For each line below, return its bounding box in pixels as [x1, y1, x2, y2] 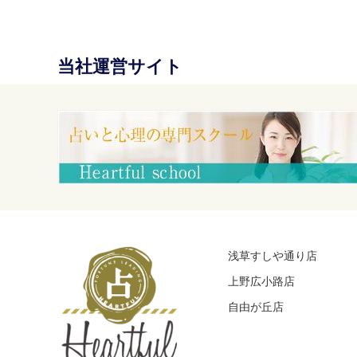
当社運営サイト [57, 57, 182, 77]
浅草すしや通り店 [228, 246, 317, 264]
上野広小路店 [228, 272, 295, 289]
